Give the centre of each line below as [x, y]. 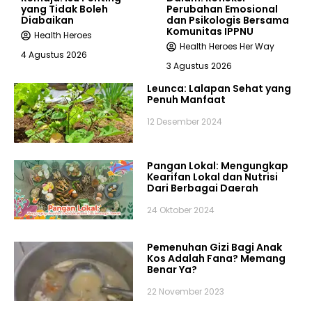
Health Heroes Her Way [227, 47]
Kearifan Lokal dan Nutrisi [213, 177]
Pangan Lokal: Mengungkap [218, 165]
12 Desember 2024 [185, 122]
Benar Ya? [172, 269]
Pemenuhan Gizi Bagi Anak [215, 247]
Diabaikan [47, 21]
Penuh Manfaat [187, 100]
